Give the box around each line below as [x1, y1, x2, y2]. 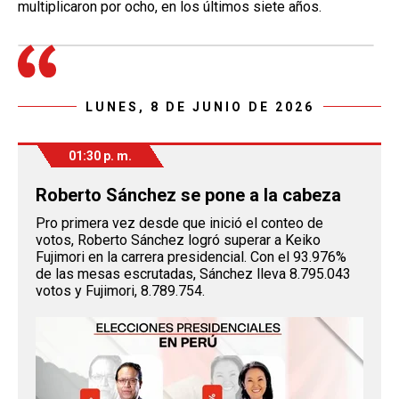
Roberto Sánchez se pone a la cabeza [36, 183, 341, 206]
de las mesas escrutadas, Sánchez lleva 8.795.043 [36, 265, 351, 282]
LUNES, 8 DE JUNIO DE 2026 [85, 99, 314, 114]
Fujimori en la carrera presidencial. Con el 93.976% [36, 248, 346, 265]
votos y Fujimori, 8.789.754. [36, 281, 205, 299]
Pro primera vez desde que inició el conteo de [36, 214, 323, 232]
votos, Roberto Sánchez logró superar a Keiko [36, 231, 321, 248]
